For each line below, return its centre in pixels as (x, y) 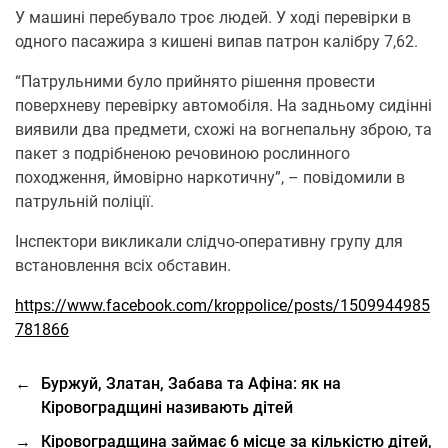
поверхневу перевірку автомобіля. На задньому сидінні (223, 105)
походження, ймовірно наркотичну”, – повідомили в (210, 177)
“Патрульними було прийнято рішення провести (195, 81)
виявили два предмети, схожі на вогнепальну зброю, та (223, 129)
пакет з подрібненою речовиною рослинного (182, 153)
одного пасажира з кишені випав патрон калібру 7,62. (216, 41)
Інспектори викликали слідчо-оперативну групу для (209, 241)
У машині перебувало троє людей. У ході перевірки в (213, 17)
